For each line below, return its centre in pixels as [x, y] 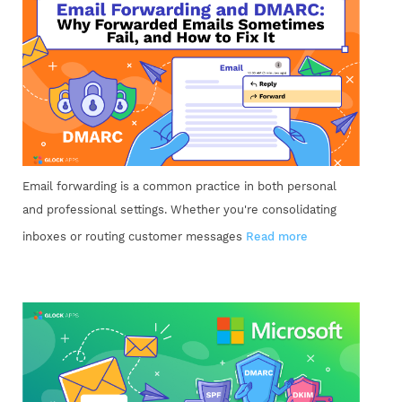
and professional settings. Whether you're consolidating [179, 209]
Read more [277, 236]
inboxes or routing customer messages [134, 236]
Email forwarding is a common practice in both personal [179, 186]
